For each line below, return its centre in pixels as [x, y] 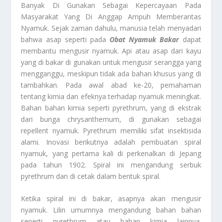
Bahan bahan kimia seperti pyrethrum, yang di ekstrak [111, 108]
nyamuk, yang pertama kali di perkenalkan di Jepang [111, 153]
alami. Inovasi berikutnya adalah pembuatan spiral [111, 142]
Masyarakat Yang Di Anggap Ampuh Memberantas [111, 16]
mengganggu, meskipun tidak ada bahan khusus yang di [111, 73]
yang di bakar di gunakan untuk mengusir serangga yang [111, 62]
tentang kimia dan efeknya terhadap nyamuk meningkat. [111, 96]
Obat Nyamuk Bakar [144, 39]
